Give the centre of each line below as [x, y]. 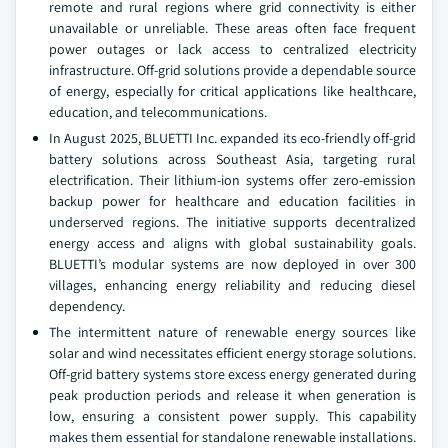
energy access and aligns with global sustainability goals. [232, 243]
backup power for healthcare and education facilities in [232, 201]
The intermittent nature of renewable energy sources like [232, 332]
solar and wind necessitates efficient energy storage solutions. [232, 353]
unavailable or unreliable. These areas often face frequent [232, 28]
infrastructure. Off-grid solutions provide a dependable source [232, 70]
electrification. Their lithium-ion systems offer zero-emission [232, 180]
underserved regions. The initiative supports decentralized [232, 222]
